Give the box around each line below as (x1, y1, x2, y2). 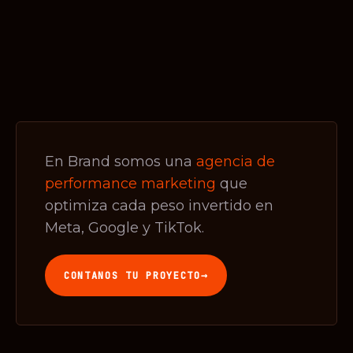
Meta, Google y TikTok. (45, 219, 204, 236)
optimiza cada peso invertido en (45, 197, 273, 214)
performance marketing (45, 175, 216, 192)
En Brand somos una (45, 153, 196, 170)
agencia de (196, 153, 275, 170)
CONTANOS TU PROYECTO (64, 269, 201, 282)
